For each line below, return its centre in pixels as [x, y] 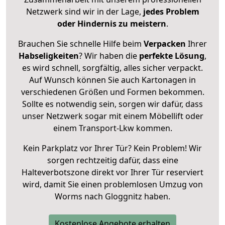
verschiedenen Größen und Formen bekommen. [113, 92]
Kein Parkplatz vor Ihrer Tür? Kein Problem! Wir [113, 148]
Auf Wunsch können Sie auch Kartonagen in [113, 80]
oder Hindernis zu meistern [111, 23]
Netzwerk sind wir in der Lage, [83, 11]
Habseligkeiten [49, 55]
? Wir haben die [109, 55]
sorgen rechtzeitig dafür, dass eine [113, 160]
